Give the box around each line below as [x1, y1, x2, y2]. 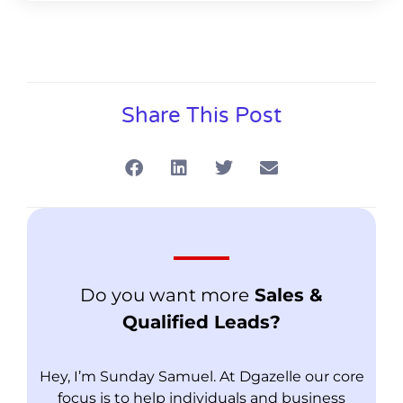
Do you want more [80, 283, 249, 306]
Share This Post [121, 102, 282, 129]
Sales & [249, 283, 323, 306]
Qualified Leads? [122, 310, 281, 333]
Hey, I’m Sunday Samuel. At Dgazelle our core [39, 368, 364, 386]
